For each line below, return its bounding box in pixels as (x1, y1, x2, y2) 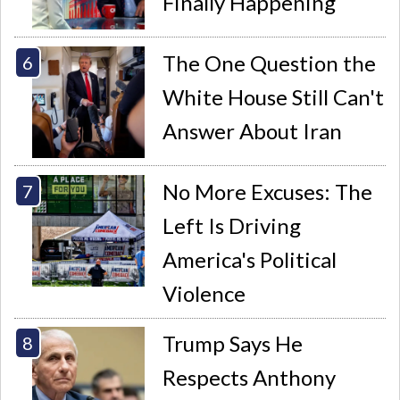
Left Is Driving (162, 212, 302, 238)
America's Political (162, 246, 337, 272)
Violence (162, 279, 246, 306)
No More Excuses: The (162, 178, 373, 204)
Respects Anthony (162, 364, 337, 391)
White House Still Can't (162, 83, 385, 110)
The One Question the (162, 49, 377, 76)
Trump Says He (162, 330, 304, 357)
